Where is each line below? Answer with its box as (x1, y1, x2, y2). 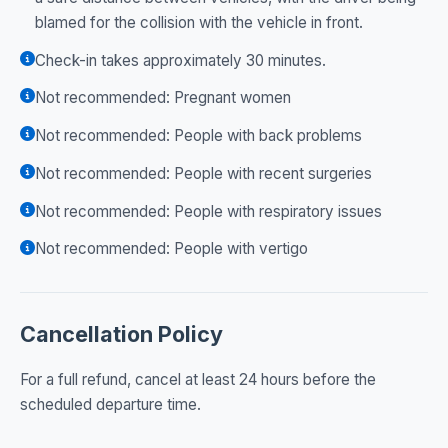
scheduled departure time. (20, 394, 201, 414)
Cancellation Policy (20, 320, 223, 347)
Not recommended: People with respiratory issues (35, 201, 382, 221)
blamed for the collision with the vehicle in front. (35, 12, 363, 32)
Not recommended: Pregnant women (35, 88, 291, 108)
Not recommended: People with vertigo (35, 239, 308, 259)
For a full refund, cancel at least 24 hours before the (20, 369, 376, 389)
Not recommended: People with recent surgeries (35, 163, 372, 183)
